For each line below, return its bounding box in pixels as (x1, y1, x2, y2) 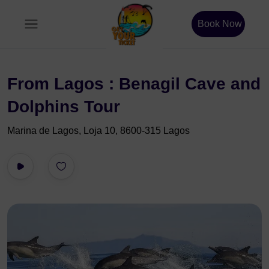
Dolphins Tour (7, 97, 120, 116)
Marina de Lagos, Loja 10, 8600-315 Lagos (7, 125, 190, 136)
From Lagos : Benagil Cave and (7, 74, 261, 93)
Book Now (198, 19, 242, 29)
